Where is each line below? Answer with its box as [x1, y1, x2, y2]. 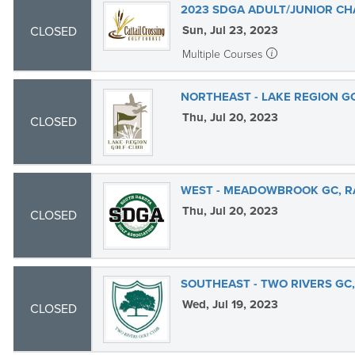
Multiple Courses [181, 48, 262, 61]
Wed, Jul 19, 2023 [181, 297, 278, 311]
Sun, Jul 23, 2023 [181, 23, 278, 37]
